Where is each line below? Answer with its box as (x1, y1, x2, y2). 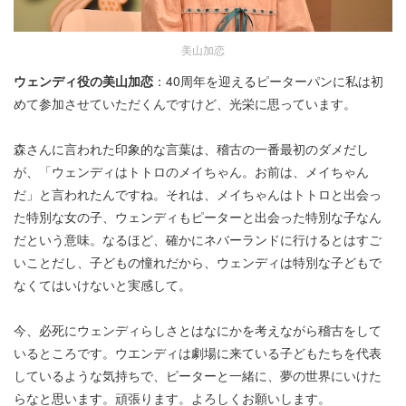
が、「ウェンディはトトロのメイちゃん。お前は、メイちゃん (14, 162, 369, 181)
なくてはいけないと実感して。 (14, 275, 191, 295)
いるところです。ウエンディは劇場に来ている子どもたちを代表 (14, 343, 382, 362)
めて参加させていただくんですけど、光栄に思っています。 (14, 94, 356, 113)
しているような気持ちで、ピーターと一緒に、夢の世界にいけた (14, 366, 382, 385)
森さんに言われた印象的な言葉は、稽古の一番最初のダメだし (14, 140, 369, 159)
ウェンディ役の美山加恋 (14, 72, 153, 91)
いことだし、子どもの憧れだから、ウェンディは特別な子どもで (14, 253, 382, 272)
